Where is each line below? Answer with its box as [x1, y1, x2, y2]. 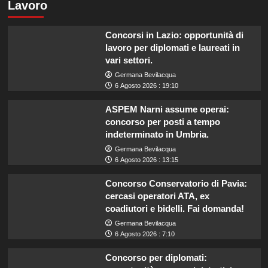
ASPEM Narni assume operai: [105, 103, 229, 114]
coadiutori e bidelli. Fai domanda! [105, 203, 244, 214]
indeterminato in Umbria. [105, 129, 209, 139]
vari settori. [105, 54, 153, 65]
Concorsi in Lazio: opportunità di [105, 29, 243, 40]
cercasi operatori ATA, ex [105, 190, 209, 201]
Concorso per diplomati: [105, 252, 207, 263]
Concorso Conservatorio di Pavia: [105, 178, 247, 188]
